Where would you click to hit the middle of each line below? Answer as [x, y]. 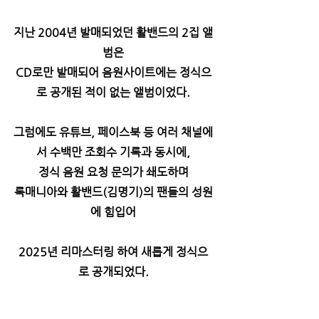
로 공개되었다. [113, 272]
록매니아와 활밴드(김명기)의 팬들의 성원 [113, 192]
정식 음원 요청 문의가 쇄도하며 [113, 172]
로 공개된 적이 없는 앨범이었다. [113, 92]
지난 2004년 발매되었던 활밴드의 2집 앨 [113, 32]
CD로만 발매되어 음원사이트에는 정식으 [113, 72]
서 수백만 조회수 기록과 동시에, [113, 152]
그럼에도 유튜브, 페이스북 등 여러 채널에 [113, 132]
